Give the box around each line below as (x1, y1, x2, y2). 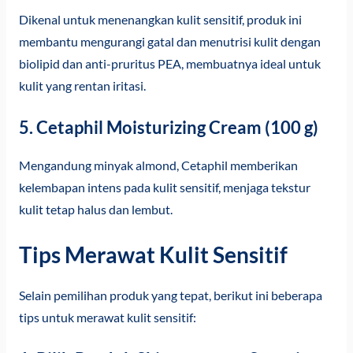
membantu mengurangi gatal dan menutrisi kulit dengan (18, 35, 321, 50)
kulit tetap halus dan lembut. (18, 202, 173, 217)
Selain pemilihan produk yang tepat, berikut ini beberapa (18, 288, 322, 303)
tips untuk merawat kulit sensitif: (18, 310, 196, 325)
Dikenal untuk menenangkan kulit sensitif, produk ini (18, 13, 302, 28)
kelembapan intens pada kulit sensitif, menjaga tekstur (18, 180, 310, 195)
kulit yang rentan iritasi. (18, 79, 146, 94)
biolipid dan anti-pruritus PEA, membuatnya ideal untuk (18, 57, 321, 72)
